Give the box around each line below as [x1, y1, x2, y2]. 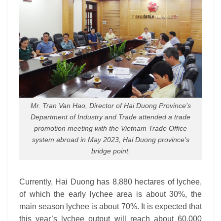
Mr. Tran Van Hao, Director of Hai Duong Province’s [30, 102, 191, 110]
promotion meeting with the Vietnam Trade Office [34, 124, 187, 133]
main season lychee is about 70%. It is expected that [19, 202, 202, 211]
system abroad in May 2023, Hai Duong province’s [32, 136, 189, 144]
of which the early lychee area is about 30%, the [19, 190, 202, 199]
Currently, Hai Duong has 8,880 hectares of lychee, [19, 178, 202, 186]
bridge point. [91, 147, 130, 155]
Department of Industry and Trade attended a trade [31, 113, 190, 121]
